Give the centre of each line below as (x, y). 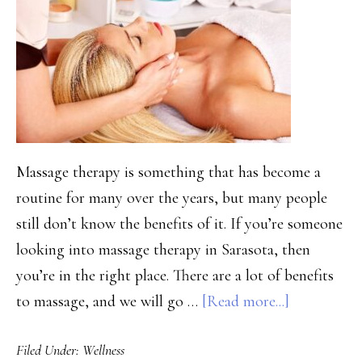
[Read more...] (246, 301)
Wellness (103, 350)
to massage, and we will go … (109, 301)
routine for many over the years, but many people (172, 198)
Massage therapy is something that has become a (168, 172)
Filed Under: (49, 350)
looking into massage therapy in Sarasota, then (163, 250)
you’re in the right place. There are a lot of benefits (175, 276)
